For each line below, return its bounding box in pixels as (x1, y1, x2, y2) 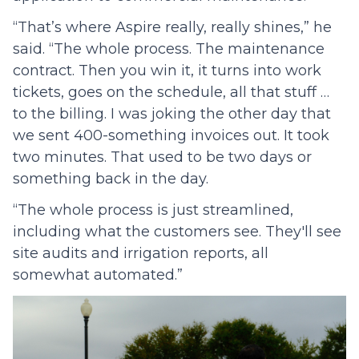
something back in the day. (13, 169, 208, 188)
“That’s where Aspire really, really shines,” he (13, 18, 332, 36)
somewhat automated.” (13, 265, 183, 284)
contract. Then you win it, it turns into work (13, 61, 321, 79)
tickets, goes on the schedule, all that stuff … (13, 83, 329, 101)
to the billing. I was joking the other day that (13, 104, 331, 123)
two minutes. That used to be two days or (13, 147, 312, 166)
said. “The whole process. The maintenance (13, 39, 325, 58)
